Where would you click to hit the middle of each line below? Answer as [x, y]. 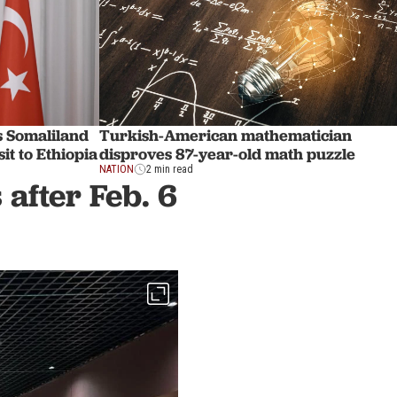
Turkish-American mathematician [226, 136]
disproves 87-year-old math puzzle [227, 154]
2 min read [170, 170]
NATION [117, 170]
